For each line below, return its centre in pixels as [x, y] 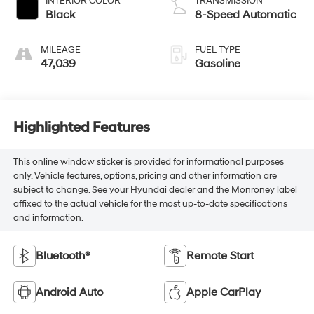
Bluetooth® [63, 255]
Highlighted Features [81, 128]
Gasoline [218, 63]
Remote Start [220, 255]
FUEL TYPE [218, 49]
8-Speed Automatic [246, 14]
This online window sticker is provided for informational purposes [148, 162]
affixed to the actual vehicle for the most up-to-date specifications [150, 204]
